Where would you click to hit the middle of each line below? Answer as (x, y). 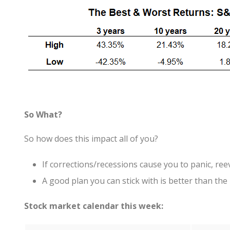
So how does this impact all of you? (91, 139)
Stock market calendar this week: (94, 206)
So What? (43, 115)
